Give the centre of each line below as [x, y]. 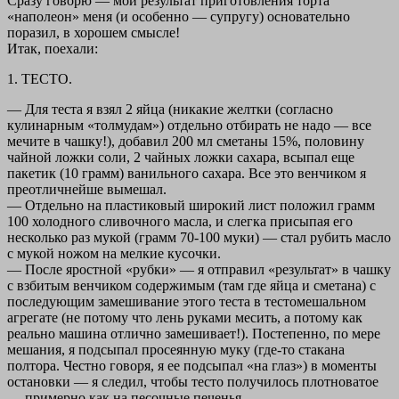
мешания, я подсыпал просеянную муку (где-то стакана [176, 350]
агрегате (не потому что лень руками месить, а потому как [185, 318]
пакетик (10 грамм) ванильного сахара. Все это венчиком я [187, 174]
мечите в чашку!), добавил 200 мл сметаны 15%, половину [186, 142]
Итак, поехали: [53, 49]
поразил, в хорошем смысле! [94, 33]
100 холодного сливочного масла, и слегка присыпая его [180, 222]
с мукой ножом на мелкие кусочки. [114, 254]
